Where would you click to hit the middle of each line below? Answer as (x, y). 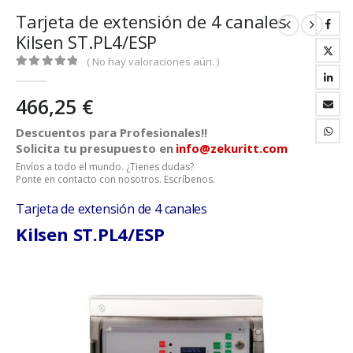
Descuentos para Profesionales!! (111, 132)
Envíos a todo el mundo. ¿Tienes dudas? (105, 166)
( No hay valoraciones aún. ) (153, 62)
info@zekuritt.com (232, 148)
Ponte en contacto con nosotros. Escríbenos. (115, 179)
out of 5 (45, 76)
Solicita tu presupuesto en (95, 148)
